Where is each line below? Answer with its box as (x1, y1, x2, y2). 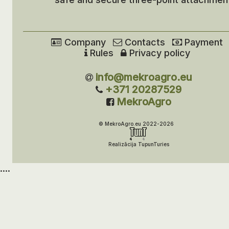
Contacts (122, 37, 165, 48)
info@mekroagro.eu (95, 71, 192, 83)
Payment (182, 37, 223, 48)
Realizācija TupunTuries (108, 141, 169, 147)
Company (62, 37, 106, 48)
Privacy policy (126, 48, 190, 58)
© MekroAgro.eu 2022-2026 (99, 121, 178, 127)
